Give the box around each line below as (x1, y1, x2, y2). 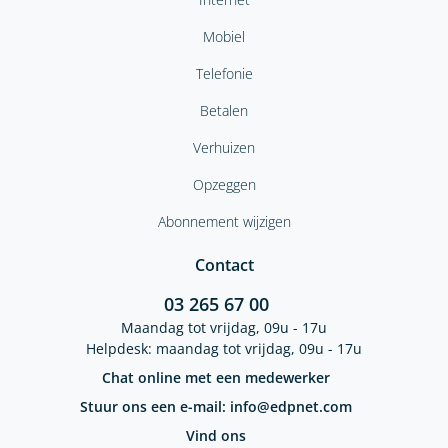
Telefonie (195, 63, 253, 83)
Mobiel (203, 26, 245, 46)
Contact (194, 253, 254, 276)
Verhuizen (193, 137, 255, 157)
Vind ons (186, 425, 246, 445)
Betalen (200, 100, 248, 120)
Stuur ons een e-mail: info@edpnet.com (80, 396, 352, 416)
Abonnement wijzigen (157, 211, 291, 231)
